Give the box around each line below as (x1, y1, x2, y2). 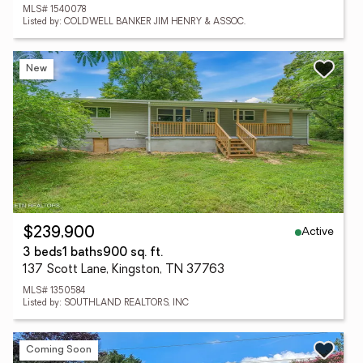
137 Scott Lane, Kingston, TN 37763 (23, 264, 224, 276)
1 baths (62, 247, 103, 259)
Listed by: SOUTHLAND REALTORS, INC (23, 299, 189, 308)
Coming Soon (26, 344, 92, 355)
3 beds (23, 247, 62, 259)
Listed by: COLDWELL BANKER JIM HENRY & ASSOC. (23, 18, 246, 27)
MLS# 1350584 (23, 287, 85, 296)
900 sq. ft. (103, 247, 163, 259)
